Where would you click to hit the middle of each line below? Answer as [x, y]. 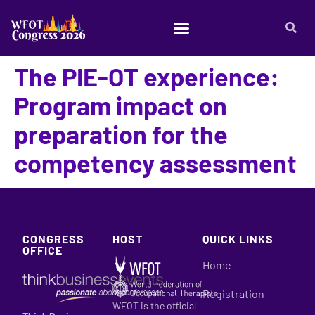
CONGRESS [53, 239]
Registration [233, 294]
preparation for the [121, 134]
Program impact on [121, 105]
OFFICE [43, 250]
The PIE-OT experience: [147, 76]
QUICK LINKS [238, 239]
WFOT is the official [154, 306]
